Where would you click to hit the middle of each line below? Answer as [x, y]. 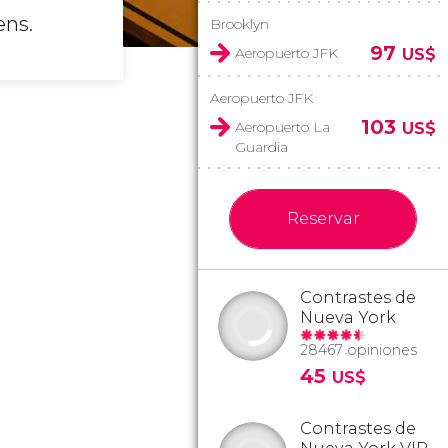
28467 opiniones [358, 350]
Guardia [261, 147]
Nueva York [348, 317]
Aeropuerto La [282, 127]
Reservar [323, 218]
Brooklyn [239, 24]
